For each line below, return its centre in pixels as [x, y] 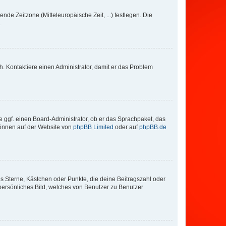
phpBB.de [153, 127]
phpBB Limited [93, 127]
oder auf [126, 127]
